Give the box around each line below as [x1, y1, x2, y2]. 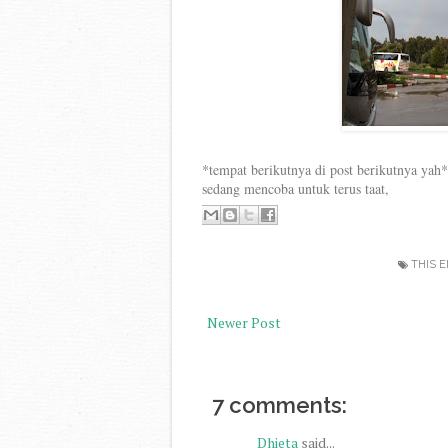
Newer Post [207, 313, 281, 332]
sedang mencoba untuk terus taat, [202, 179, 389, 198]
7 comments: [212, 391, 347, 418]
